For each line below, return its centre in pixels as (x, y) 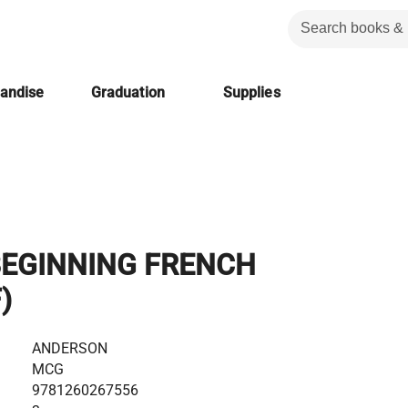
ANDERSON (69, 348)
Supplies (251, 92)
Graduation (127, 92)
